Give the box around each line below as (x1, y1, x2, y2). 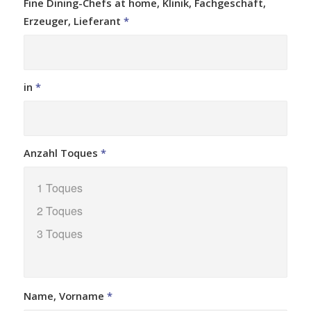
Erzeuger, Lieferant (23, 14, 124, 28)
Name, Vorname (23, 289, 107, 303)
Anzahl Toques (23, 146, 101, 160)
